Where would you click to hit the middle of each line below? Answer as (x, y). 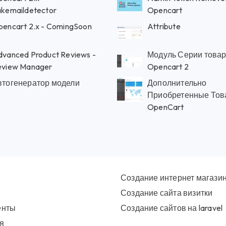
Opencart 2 (168, 67)
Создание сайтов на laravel (172, 208)
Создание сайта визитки (167, 193)
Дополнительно (177, 83)
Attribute (164, 26)
